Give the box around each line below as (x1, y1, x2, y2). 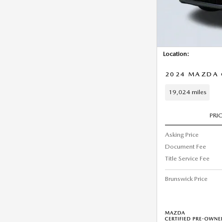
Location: (163, 50, 189, 57)
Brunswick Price (165, 174, 208, 182)
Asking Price (165, 130, 199, 138)
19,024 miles (168, 88, 207, 96)
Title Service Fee (165, 154, 210, 162)
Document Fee (165, 142, 206, 150)
